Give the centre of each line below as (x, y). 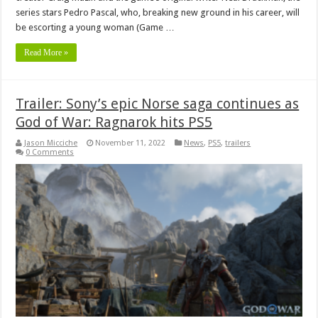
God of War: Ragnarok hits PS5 (114, 122)
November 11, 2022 (131, 143)
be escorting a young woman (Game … (95, 27)
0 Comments (50, 152)
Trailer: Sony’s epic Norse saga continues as (158, 103)
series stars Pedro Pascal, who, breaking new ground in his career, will (158, 12)
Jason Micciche (51, 143)
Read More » (46, 52)
